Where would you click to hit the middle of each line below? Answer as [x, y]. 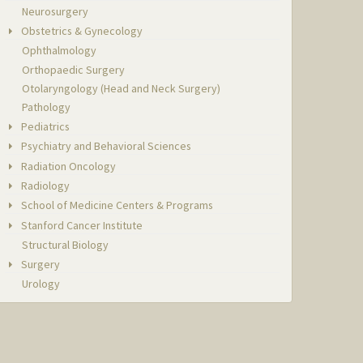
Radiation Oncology [68, 166]
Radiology [45, 186]
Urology [41, 284]
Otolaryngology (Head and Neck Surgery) [122, 88]
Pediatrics [45, 126]
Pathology [47, 107]
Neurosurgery [56, 12]
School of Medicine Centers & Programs [116, 205]
